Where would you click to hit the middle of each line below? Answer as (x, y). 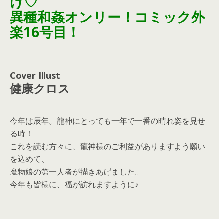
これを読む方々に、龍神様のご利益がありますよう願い (108, 146)
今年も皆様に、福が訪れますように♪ (74, 184)
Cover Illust (35, 75)
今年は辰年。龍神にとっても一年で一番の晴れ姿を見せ (108, 121)
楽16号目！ (45, 32)
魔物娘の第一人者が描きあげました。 (76, 172)
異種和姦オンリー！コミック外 (107, 17)
